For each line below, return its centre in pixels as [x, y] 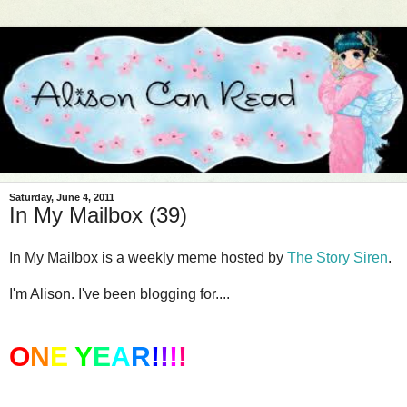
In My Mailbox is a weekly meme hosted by [148, 258]
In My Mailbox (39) [98, 214]
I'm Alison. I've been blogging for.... [119, 294]
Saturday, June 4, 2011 [62, 197]
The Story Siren [338, 258]
